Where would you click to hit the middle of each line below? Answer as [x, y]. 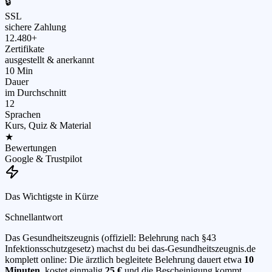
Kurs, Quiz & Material [48, 126]
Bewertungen [31, 148]
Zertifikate [25, 49]
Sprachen [23, 115]
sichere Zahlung [36, 27]
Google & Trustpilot [43, 159]
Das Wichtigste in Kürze [52, 197]
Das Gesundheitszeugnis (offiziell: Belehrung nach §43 [110, 238]
